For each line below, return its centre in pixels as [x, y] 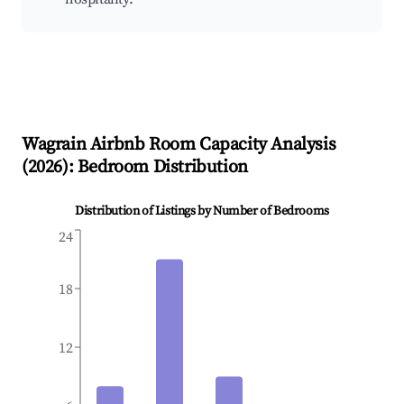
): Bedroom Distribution [155, 168]
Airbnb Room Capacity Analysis [211, 145]
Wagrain [54, 145]
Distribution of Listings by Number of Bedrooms [202, 211]
